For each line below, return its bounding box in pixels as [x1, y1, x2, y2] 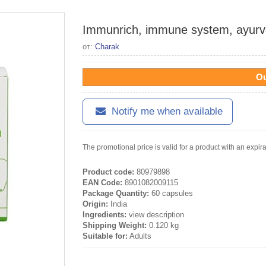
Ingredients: [83, 210, 126, 219]
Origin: [83, 199, 108, 208]
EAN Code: [83, 178, 122, 187]
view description [126, 210, 184, 219]
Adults [128, 232, 151, 240]
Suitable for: [83, 232, 128, 240]
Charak [95, 42, 119, 51]
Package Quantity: [83, 189, 149, 198]
